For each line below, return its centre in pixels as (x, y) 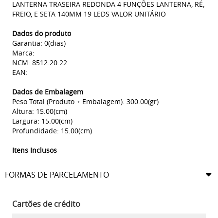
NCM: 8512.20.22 (40, 63)
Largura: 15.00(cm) (42, 121)
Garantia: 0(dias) (39, 43)
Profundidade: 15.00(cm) (52, 131)
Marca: (23, 53)
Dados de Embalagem (48, 92)
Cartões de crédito (46, 204)
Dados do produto (42, 34)
